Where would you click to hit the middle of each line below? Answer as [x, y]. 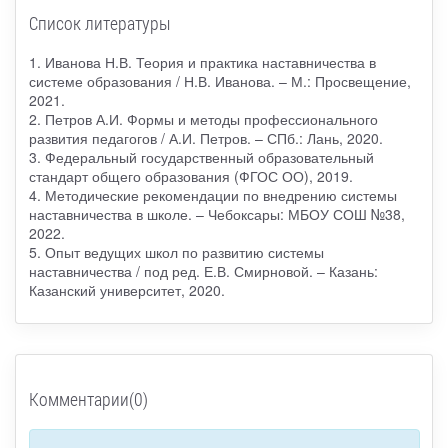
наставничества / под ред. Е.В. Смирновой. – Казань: [203, 270]
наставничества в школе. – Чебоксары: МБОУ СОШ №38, [216, 213]
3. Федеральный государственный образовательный [201, 156]
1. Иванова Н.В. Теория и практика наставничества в [202, 61]
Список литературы [99, 22]
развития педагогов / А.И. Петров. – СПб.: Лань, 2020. [205, 137]
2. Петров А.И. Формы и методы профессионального [203, 118]
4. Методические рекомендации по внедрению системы [212, 194]
